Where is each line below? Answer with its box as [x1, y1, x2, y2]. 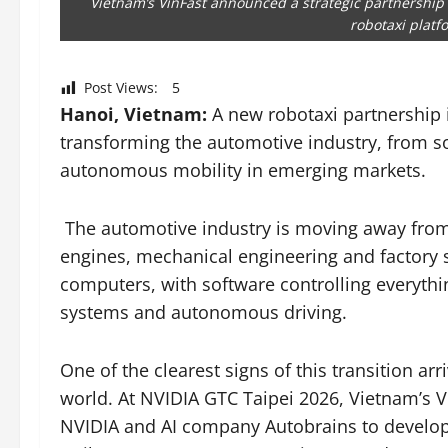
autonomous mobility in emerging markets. [60, 157, 426, 182]
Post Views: [84, 78, 158, 98]
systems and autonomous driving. [60, 299, 347, 324]
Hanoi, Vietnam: [60, 101, 212, 126]
